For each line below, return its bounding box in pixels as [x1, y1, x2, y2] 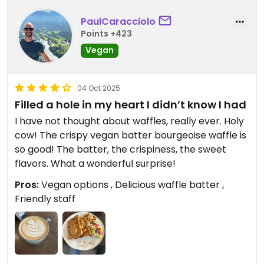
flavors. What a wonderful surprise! [15, 157, 176, 171]
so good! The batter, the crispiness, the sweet [15, 143, 226, 157]
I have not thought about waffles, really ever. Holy [15, 114, 244, 128]
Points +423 [81, 27, 132, 39]
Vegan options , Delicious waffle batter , [39, 178, 224, 192]
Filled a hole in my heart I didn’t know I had [15, 97, 246, 113]
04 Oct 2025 [77, 83, 120, 94]
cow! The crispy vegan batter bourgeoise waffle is [15, 128, 246, 143]
